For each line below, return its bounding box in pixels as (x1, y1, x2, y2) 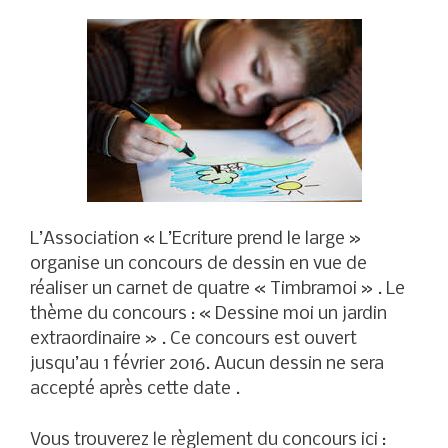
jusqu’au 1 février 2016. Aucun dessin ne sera (30, 355, 384, 375)
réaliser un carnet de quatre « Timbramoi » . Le (30, 280, 405, 300)
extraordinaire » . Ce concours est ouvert (30, 330, 357, 350)
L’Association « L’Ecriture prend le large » (30, 230, 361, 250)
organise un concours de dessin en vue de (30, 255, 367, 275)
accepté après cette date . (30, 380, 240, 400)
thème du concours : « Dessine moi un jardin (30, 305, 387, 325)
